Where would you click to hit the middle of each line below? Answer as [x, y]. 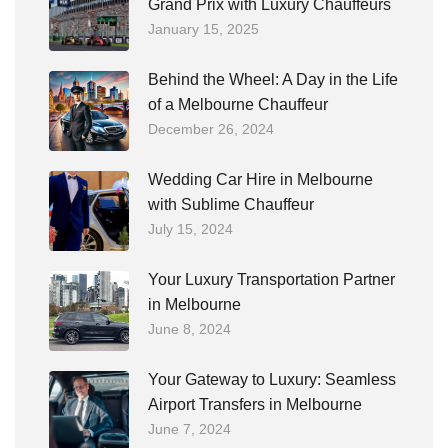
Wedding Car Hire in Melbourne [260, 179]
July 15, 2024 [190, 229]
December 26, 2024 [211, 129]
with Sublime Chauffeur [231, 204]
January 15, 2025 [203, 29]
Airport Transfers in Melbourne [255, 404]
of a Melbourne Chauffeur [238, 104]
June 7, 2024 [189, 429]
